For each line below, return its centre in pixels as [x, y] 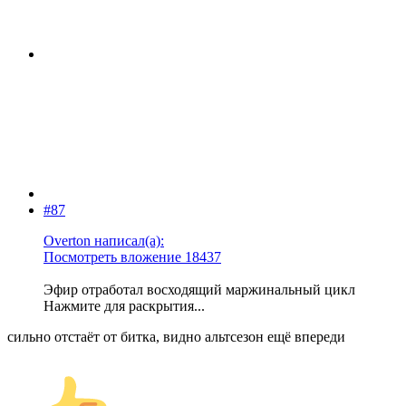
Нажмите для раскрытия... [124, 305]
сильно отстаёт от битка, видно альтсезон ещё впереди [176, 336]
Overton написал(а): [104, 240]
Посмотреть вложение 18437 [132, 256]
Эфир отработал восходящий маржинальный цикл [199, 289]
